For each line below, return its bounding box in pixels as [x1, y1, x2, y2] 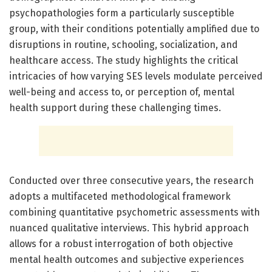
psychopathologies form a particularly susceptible [9, 7, 234, 19]
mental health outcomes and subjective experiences [9, 254, 244, 266]
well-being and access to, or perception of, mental [9, 86, 234, 98]
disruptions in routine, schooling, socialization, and [9, 39, 238, 51]
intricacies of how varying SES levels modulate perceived [9, 70, 263, 83]
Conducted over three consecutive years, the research [9, 175, 254, 187]
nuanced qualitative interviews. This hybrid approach [9, 222, 249, 234]
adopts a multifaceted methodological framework [9, 191, 231, 203]
